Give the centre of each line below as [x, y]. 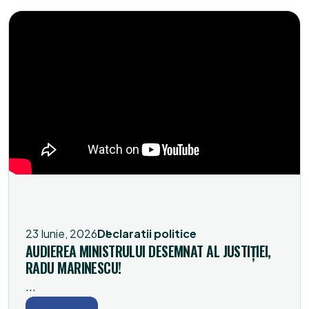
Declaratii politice [147, 233]
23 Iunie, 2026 [61, 233]
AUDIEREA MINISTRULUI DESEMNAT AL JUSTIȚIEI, [148, 251]
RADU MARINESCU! [73, 268]
